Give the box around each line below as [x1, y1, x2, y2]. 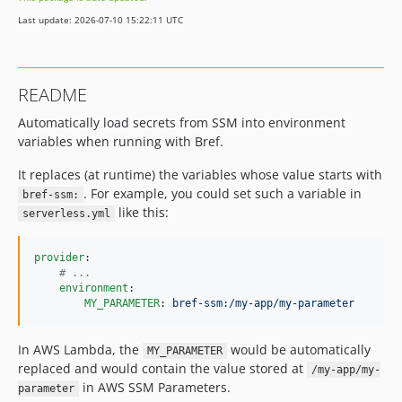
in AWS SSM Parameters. [78, 379, 231, 396]
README [18, 83, 87, 107]
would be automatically [226, 341, 371, 358]
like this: [114, 204, 169, 221]
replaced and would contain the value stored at [18, 360, 307, 377]
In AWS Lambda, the [18, 341, 143, 358]
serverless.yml [22, 207, 110, 220]
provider [34, 251, 84, 264]
